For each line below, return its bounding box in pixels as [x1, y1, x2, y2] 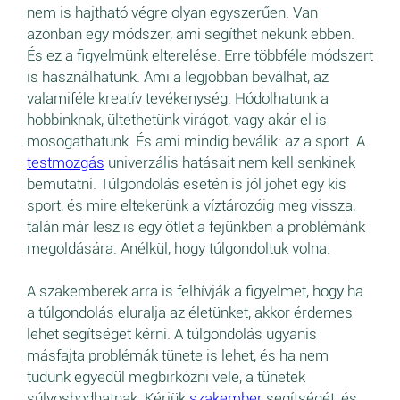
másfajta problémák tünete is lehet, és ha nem [27, 346, 329, 365]
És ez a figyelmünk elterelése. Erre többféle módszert [27, 46, 373, 65]
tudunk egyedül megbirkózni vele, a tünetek [27, 368, 305, 387]
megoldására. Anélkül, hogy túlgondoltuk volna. [27, 239, 334, 258]
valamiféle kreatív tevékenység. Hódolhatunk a [27, 89, 329, 108]
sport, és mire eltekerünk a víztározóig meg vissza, [27, 196, 355, 215]
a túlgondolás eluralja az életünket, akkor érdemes [27, 304, 353, 322]
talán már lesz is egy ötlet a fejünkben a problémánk [27, 218, 365, 237]
